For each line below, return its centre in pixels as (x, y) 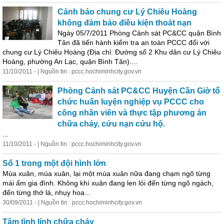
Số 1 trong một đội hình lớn (54, 163)
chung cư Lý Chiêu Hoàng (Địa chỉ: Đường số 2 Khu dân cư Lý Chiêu (112, 52)
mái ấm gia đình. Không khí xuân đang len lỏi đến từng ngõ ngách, (108, 183)
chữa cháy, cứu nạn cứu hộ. (111, 124)
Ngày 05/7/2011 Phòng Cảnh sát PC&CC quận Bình (139, 33)
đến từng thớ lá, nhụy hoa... (46, 192)
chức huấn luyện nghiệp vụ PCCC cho (131, 102)
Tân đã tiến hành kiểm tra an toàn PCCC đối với (133, 42)
